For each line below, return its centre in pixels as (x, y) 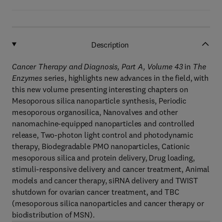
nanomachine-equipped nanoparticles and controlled (103, 123)
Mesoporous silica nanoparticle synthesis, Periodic (99, 101)
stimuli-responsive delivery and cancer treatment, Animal (111, 169)
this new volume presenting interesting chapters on (100, 89)
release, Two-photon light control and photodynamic (103, 135)
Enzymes (28, 78)
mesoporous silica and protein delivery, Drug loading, (103, 158)
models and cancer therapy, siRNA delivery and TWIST (105, 180)
